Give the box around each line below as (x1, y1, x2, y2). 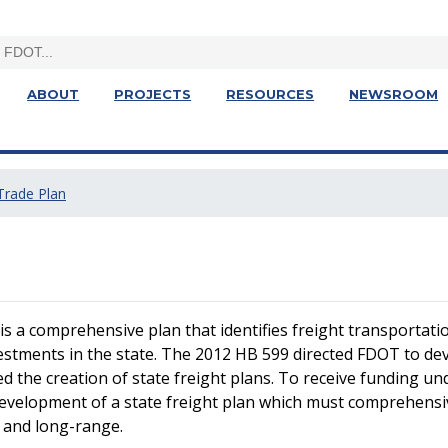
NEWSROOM (349, 86, 439, 102)
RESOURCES (226, 86, 315, 102)
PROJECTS (114, 86, 192, 102)
